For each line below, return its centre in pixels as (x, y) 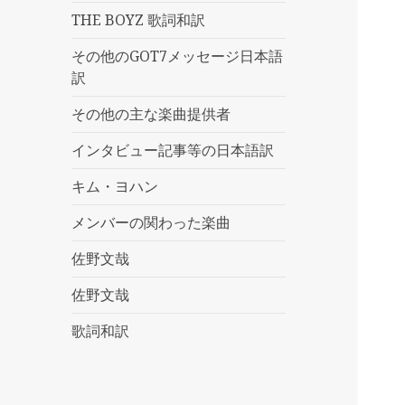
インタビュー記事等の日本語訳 (173, 151)
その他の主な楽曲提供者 (151, 114)
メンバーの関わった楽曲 (151, 223)
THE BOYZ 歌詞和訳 (139, 20)
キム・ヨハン (115, 187)
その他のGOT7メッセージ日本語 (178, 57)
